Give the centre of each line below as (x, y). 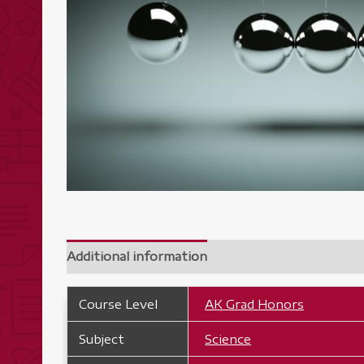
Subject (101, 338)
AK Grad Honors (255, 303)
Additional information (137, 256)
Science (228, 338)
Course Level (118, 303)
